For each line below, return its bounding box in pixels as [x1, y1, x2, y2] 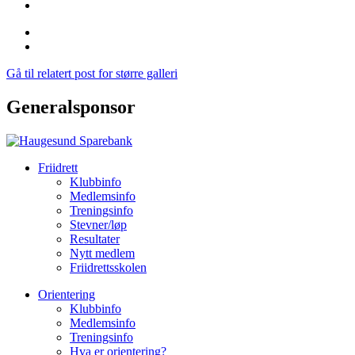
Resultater [70, 231, 120, 246]
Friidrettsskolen [70, 260, 147, 274]
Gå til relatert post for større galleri [6, 66, 177, 80]
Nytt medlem [70, 246, 135, 260]
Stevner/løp [70, 217, 127, 231]
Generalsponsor [6, 96, 136, 117]
